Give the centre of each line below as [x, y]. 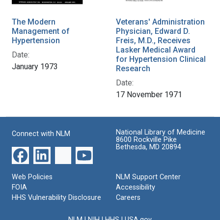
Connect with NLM [41, 134]
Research [133, 68]
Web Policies [32, 177]
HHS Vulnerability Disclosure [56, 197]
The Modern [34, 22]
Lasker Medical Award [156, 50]
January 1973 [35, 66]
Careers [128, 197]
